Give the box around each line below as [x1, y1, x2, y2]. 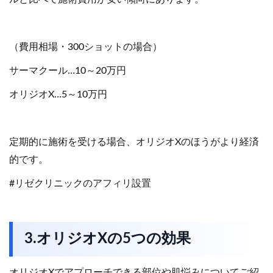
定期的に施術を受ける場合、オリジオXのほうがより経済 [9, 137, 259, 147]
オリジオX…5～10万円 [9, 90, 107, 100]
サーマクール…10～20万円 [9, 66, 126, 76]
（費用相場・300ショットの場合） [9, 42, 162, 52]
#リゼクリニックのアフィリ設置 [9, 179, 151, 189]
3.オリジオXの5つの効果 [24, 232, 191, 247]
